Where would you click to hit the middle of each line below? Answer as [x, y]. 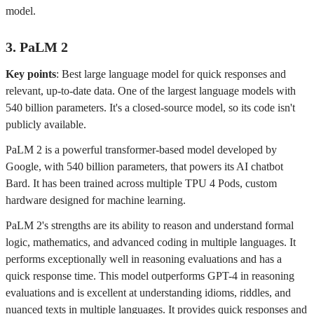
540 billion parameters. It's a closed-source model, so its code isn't [150, 108]
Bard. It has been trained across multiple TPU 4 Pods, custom [141, 183]
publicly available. [46, 124]
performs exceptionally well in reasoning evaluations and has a [144, 259]
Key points [31, 74]
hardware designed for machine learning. [96, 200]
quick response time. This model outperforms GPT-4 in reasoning [150, 276]
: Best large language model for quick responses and [171, 74]
